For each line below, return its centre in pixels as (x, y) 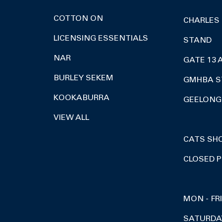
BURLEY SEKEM (83, 78)
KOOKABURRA (81, 98)
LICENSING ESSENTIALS (101, 39)
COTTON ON (78, 19)
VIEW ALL (71, 118)
